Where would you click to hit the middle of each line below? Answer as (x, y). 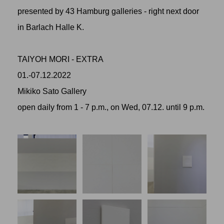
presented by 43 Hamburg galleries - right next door (108, 11)
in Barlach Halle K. (51, 27)
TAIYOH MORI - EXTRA (60, 59)
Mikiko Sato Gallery (52, 91)
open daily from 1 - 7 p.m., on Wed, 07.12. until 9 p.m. (111, 107)
